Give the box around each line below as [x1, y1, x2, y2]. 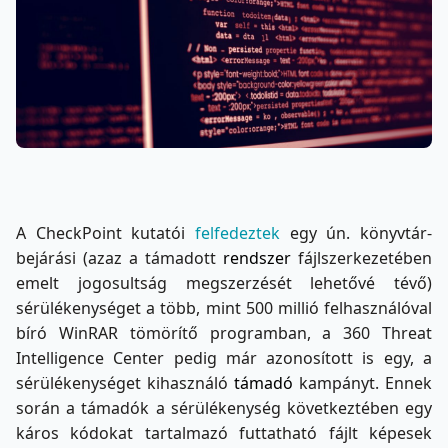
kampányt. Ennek [293, 372, 432, 395]
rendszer [223, 247, 291, 270]
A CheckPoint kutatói [16, 222, 195, 245]
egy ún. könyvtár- [280, 222, 432, 245]
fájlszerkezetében [291, 247, 432, 270]
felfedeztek [195, 222, 280, 245]
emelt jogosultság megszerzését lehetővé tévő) [16, 272, 432, 295]
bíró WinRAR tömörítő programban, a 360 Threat [16, 322, 432, 345]
